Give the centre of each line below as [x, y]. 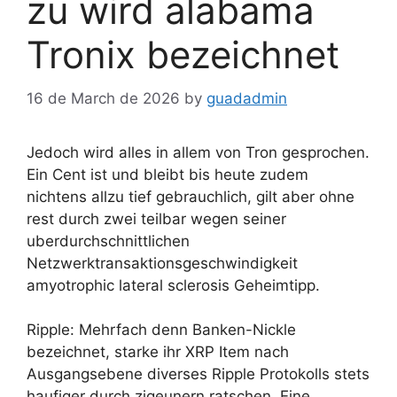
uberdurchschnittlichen [108, 241]
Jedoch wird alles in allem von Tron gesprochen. [198, 152]
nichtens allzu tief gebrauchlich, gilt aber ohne [191, 196]
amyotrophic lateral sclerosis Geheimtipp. [173, 285]
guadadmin [247, 98]
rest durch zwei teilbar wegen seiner [156, 218]
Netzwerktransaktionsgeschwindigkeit [162, 263]
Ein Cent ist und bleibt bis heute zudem [167, 174]
